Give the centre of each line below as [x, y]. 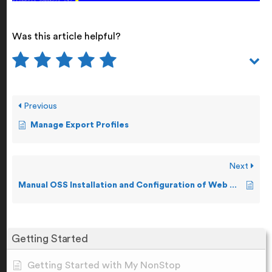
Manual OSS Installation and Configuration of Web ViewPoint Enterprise [233, 185]
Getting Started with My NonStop [104, 265]
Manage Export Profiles [80, 125]
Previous [39, 106]
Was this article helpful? [66, 36]
